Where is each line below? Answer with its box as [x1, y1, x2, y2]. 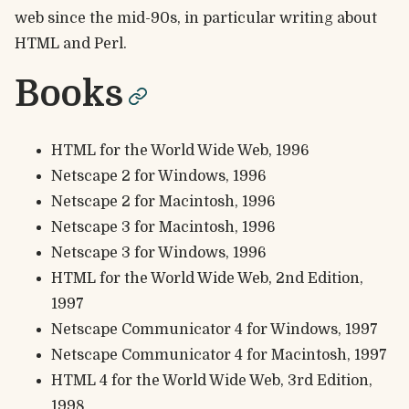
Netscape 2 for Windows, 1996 [51, 167, 267, 184]
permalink [128, 74, 315, 115]
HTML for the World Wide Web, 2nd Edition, [51, 269, 363, 287]
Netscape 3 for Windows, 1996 [51, 244, 267, 261]
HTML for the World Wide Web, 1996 [51, 142, 309, 159]
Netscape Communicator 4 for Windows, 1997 [51, 320, 378, 338]
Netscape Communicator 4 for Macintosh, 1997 [51, 346, 387, 363]
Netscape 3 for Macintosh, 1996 [51, 218, 276, 236]
